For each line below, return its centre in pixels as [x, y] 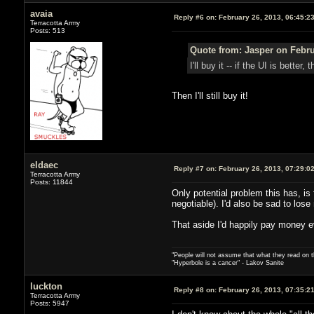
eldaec [44, 165]
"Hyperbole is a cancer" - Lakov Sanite [227, 262]
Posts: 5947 [49, 303]
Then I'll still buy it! [211, 95]
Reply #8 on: [195, 289]
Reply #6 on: [195, 17]
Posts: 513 [47, 30]
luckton [46, 286]
